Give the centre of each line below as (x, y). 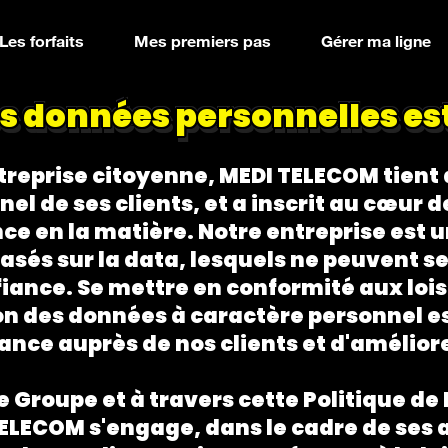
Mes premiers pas (202, 41)
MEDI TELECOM (299, 175)
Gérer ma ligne (376, 41)
